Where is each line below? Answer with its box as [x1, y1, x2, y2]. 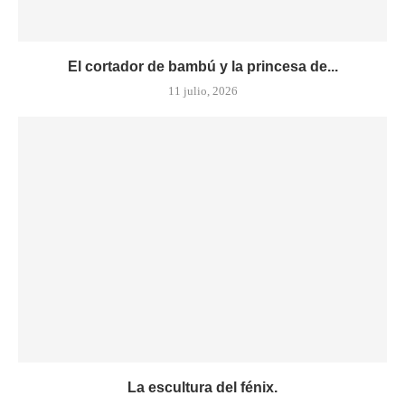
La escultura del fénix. [127, 379, 278, 395]
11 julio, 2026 [167, 83, 238, 98]
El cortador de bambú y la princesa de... [67, 58, 338, 74]
